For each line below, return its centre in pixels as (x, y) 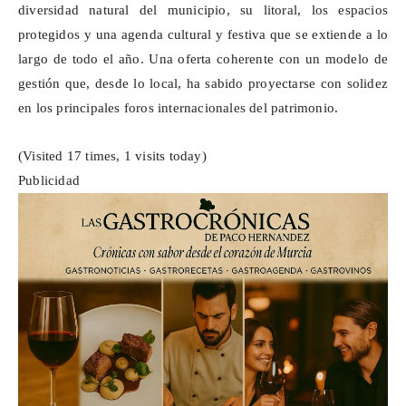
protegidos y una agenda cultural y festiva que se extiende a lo (203, 35)
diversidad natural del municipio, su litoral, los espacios (203, 10)
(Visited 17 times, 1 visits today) (112, 156)
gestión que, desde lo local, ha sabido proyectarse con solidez (203, 84)
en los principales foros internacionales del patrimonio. (179, 108)
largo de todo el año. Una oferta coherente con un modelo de (203, 59)
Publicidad (49, 181)
